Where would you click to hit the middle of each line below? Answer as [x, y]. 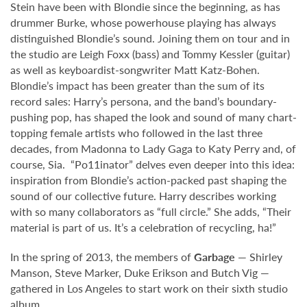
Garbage [214, 257]
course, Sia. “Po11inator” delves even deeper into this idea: [152, 164]
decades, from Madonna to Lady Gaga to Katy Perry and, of [153, 148]
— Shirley [259, 257]
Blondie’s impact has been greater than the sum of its [137, 85]
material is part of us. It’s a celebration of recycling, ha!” [143, 227]
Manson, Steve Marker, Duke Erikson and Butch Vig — [140, 272]
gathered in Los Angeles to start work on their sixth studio [149, 288]
